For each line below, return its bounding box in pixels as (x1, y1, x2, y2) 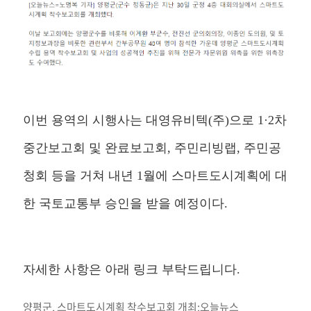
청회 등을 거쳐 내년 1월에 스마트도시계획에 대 (23, 168, 287, 183)
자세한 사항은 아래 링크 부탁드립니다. (23, 262, 240, 276)
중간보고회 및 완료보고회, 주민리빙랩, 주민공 (23, 140, 281, 155)
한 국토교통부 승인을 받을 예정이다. (23, 196, 228, 210)
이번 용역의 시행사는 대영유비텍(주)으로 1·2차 (23, 112, 287, 127)
